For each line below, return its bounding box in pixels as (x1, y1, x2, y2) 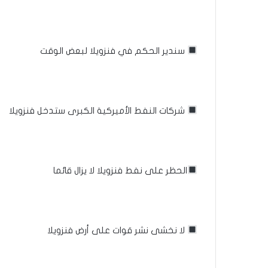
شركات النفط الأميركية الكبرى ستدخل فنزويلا (8, 105, 187, 115)
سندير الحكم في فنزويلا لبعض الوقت (39, 45, 187, 56)
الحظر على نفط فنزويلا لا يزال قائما (53, 165, 187, 175)
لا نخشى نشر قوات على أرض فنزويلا (47, 225, 187, 235)
